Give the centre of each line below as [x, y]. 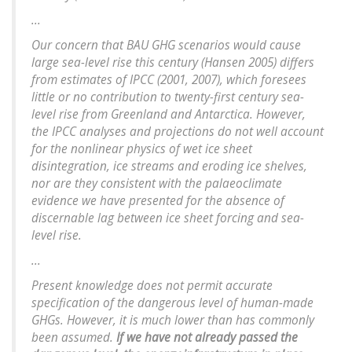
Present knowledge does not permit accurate [152, 286]
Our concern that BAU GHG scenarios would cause [166, 46]
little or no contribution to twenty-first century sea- [168, 97]
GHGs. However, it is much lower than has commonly [173, 321]
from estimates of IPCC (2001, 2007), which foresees [169, 80]
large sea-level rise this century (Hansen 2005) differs [173, 63]
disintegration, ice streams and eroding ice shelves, [169, 167]
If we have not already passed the [205, 338]
